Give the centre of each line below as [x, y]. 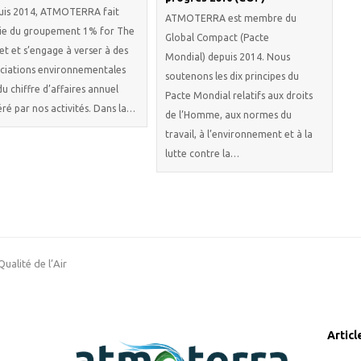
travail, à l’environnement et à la [239, 134]
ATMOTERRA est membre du [230, 18]
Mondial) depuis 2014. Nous [227, 57]
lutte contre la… [202, 154]
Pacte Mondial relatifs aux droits [239, 95]
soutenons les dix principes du [232, 76]
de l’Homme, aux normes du [228, 115]
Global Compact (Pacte [217, 37]
